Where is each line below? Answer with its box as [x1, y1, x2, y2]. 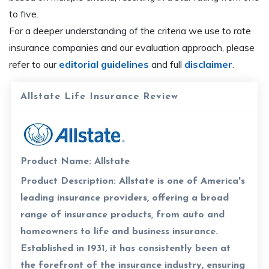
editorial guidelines [59, 58, 149, 70]
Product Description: [20, 176, 116, 186]
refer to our [9, 58, 59, 70]
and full [151, 58, 182, 70]
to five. [9, 7, 38, 20]
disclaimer [184, 58, 232, 70]
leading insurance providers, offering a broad [20, 193, 229, 203]
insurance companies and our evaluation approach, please [9, 41, 255, 53]
